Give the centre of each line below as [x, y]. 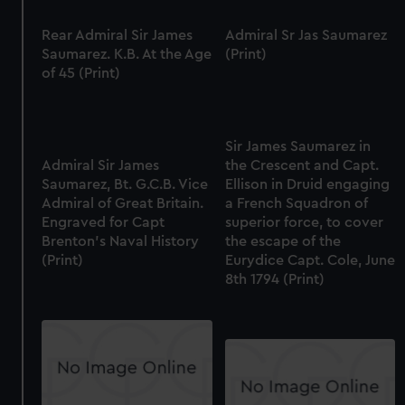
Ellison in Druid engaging [307, 185]
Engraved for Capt [104, 223]
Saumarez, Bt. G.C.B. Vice [125, 185]
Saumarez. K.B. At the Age [127, 55]
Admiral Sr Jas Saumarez [306, 36]
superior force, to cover [304, 223]
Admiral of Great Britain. [123, 204]
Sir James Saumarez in [297, 147]
